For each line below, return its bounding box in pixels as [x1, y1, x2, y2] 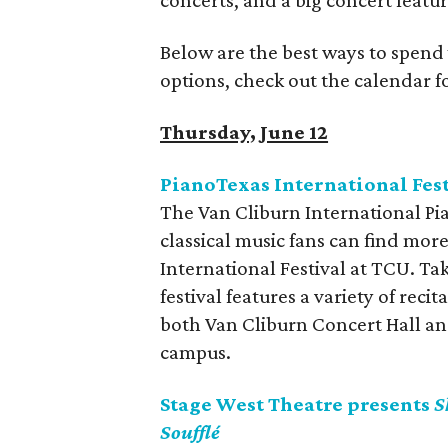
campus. [160, 340, 232, 364]
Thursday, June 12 [160, 120, 329, 144]
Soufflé [160, 420, 221, 444]
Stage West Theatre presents [160, 392, 435, 416]
